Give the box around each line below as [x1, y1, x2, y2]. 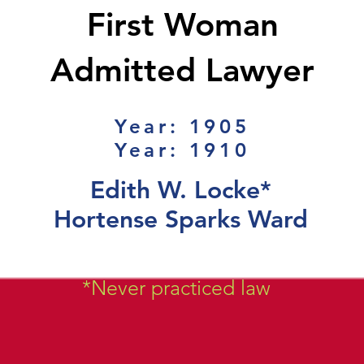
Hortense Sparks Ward [54, 205, 309, 234]
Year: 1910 [114, 138, 250, 162]
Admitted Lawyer [50, 50, 315, 89]
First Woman [86, 5, 279, 44]
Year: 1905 [114, 115, 250, 138]
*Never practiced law [81, 275, 271, 300]
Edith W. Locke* [90, 175, 272, 205]
